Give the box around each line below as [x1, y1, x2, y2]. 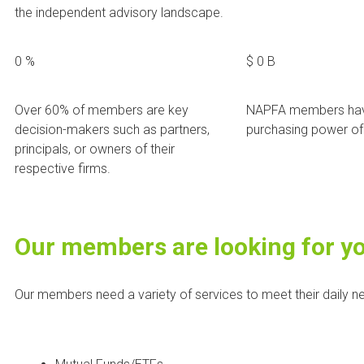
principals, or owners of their [15, 141, 175, 157]
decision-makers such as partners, [15, 121, 210, 137]
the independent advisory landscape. [15, 4, 223, 20]
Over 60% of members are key [15, 102, 188, 118]
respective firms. [15, 160, 110, 176]
